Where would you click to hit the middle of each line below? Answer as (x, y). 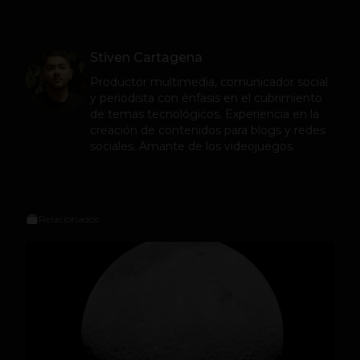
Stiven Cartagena (146, 57)
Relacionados (69, 219)
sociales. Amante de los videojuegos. (192, 146)
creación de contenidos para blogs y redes (208, 130)
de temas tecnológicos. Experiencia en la (205, 114)
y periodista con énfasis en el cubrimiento (206, 98)
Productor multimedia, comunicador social (209, 82)
